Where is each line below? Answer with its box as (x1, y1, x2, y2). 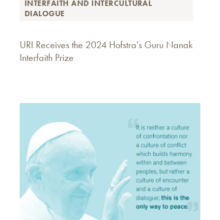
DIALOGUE (25, 8, 65, 19)
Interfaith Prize (20, 51, 74, 64)
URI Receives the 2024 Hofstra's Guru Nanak (20, 38, 192, 51)
